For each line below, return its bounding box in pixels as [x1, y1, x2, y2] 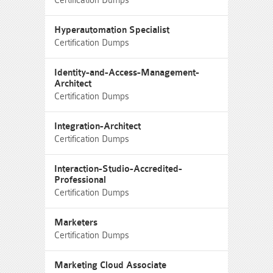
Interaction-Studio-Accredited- [54, 164, 182, 174]
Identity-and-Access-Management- [54, 68, 199, 78]
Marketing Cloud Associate [54, 260, 166, 271]
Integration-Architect [54, 121, 141, 132]
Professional [54, 175, 106, 185]
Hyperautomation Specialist [54, 25, 169, 35]
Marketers [54, 218, 97, 228]
